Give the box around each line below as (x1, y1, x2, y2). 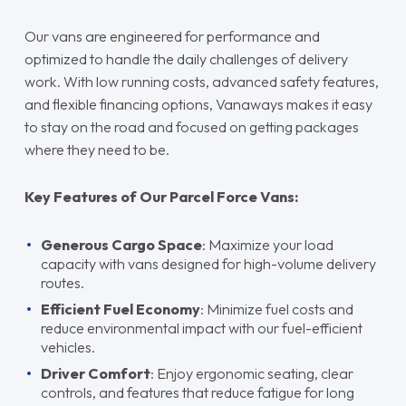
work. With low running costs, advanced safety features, (24, 72, 379, 91)
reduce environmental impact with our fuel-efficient (40, 318, 362, 337)
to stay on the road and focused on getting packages (24, 118, 359, 136)
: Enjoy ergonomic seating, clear (150, 363, 353, 382)
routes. (40, 273, 84, 292)
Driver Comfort (40, 363, 150, 382)
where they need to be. (24, 140, 169, 159)
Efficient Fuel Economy (40, 299, 200, 318)
